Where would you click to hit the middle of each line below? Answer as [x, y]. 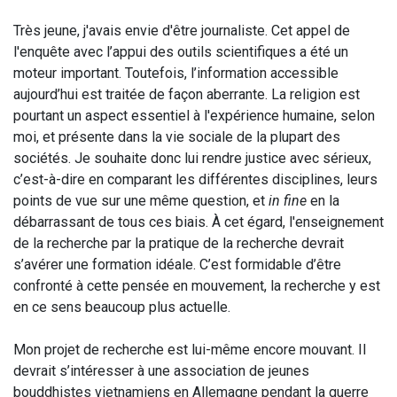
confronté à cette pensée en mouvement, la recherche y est [197, 286]
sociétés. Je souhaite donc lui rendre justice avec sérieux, [192, 158]
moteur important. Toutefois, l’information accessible [176, 73]
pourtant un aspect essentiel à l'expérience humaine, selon [194, 116]
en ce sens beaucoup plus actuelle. [122, 307]
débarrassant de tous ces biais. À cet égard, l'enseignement [198, 222]
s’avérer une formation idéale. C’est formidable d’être [177, 265]
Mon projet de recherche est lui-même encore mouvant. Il [190, 350]
